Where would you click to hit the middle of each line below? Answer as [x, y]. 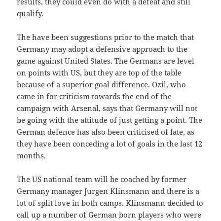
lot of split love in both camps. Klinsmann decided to [110, 203]
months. [32, 156]
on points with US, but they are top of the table [99, 73]
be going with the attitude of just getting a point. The [110, 120]
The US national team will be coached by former [102, 179]
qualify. [30, 14]
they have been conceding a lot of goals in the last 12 [110, 144]
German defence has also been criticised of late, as [106, 132]
